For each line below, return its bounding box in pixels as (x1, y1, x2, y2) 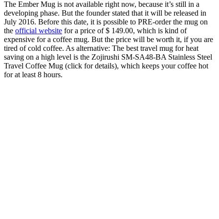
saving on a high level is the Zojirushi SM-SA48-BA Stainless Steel (4, 53, 212, 62)
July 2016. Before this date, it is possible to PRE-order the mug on (4, 18, 208, 26)
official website (15, 26, 62, 35)
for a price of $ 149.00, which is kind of (62, 26, 187, 35)
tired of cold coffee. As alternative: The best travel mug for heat (4, 44, 198, 53)
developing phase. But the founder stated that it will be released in (4, 9, 206, 18)
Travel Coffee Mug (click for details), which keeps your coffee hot (4, 62, 208, 70)
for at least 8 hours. (4, 70, 63, 79)
